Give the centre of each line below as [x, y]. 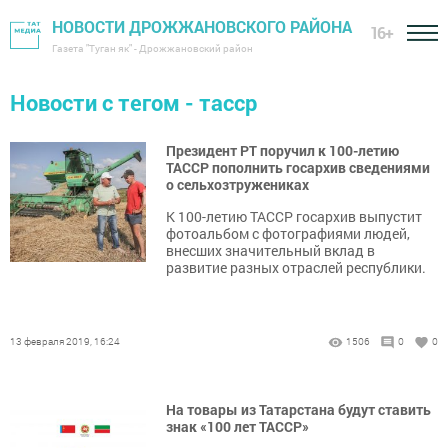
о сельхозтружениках [237, 184]
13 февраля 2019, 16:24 [65, 341]
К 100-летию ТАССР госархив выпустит [294, 216]
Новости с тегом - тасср [133, 102]
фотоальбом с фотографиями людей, [288, 233]
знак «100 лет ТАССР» [237, 426]
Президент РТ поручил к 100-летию [282, 150]
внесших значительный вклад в [270, 250]
